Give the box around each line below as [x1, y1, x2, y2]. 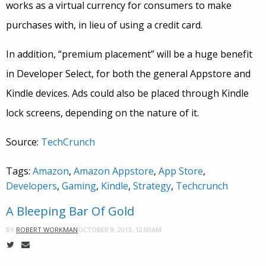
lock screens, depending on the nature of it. [6, 106, 199, 120]
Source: [6, 135, 41, 149]
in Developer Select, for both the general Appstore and [6, 67, 251, 81]
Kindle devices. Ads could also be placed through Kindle [6, 87, 249, 100]
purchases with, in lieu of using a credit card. [6, 18, 202, 32]
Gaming [62, 179, 96, 193]
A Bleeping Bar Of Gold [6, 203, 134, 220]
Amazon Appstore [74, 164, 154, 178]
